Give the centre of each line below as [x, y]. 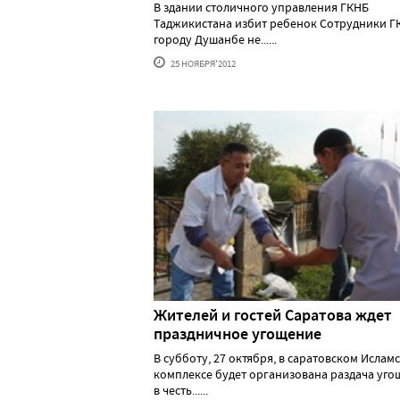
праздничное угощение [237, 333]
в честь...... [181, 390]
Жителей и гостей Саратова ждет [273, 315]
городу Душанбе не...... [215, 39]
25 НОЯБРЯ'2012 [202, 63]
